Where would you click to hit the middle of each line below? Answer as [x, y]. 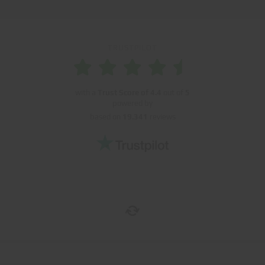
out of [173, 93]
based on [106, 117]
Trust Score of [123, 93]
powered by [132, 104]
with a [86, 93]
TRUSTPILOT [132, 48]
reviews [161, 117]
